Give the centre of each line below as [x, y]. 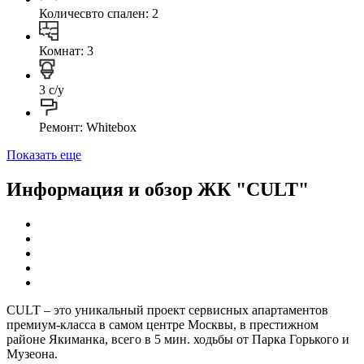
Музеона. [32, 353]
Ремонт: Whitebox [88, 127]
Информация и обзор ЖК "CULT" [158, 189]
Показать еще [44, 154]
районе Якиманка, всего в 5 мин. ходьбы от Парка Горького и [178, 339]
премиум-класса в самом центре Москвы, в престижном [162, 324]
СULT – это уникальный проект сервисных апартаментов [167, 310]
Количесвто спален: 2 [99, 13]
